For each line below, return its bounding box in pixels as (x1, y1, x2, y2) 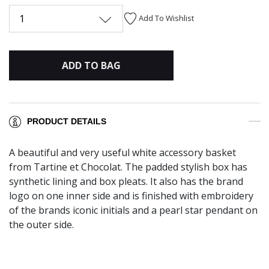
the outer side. (9, 218, 74, 232)
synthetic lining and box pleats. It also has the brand (9, 175, 243, 189)
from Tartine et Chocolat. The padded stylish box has (9, 160, 247, 174)
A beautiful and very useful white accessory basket (9, 146, 236, 160)
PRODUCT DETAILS (27, 116, 106, 127)
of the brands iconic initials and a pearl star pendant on (9, 204, 258, 217)
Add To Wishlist (139, 12, 194, 23)
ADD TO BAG (61, 58, 121, 72)
